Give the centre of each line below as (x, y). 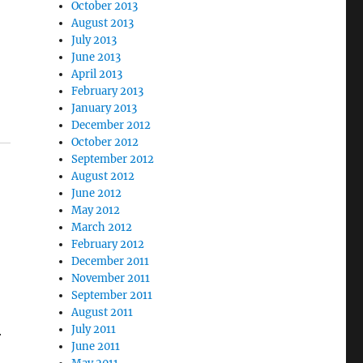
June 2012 (97, 193)
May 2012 (96, 210)
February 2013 (108, 91)
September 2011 (112, 295)
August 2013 (103, 23)
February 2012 (108, 244)
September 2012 (113, 159)
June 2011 (96, 346)
